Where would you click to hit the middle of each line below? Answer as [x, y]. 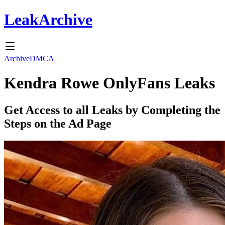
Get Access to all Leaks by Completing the [112, 110]
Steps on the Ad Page [58, 123]
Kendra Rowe [51, 83]
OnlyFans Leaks [157, 83]
